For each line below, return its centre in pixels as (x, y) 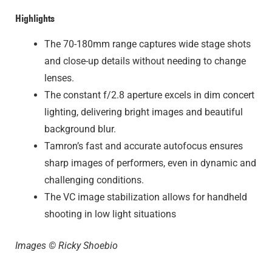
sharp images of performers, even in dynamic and (150, 163)
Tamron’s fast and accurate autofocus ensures (144, 146)
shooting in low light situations (110, 214)
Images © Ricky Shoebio (66, 245)
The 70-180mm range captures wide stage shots (148, 44)
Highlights (35, 18)
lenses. (59, 78)
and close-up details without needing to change (145, 61)
